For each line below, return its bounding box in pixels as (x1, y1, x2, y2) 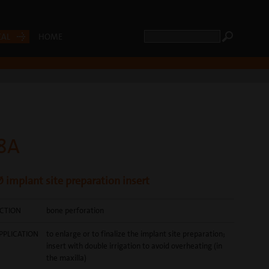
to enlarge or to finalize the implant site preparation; (46, 229, 225, 239)
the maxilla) (46, 253, 86, 263)
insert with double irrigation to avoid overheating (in (46, 241, 222, 251)
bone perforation (46, 205, 104, 216)
